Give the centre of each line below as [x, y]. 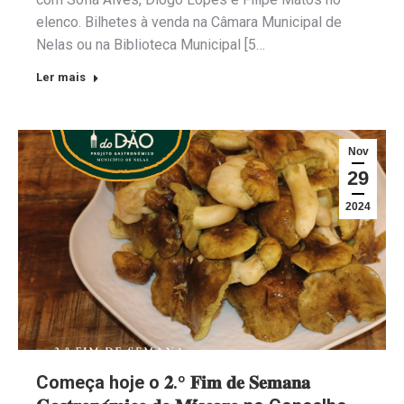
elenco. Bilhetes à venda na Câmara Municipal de [189, 22]
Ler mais [61, 77]
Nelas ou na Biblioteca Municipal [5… [151, 44]
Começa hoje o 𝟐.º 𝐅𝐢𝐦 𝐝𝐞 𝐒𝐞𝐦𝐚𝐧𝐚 [173, 383]
